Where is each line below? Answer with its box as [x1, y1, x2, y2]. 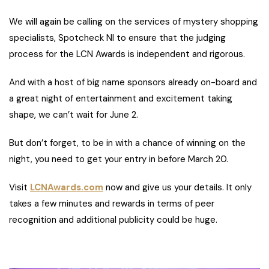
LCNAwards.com [30, 181, 103, 194]
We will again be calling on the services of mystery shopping [9, 16, 258, 28]
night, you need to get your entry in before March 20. [9, 153, 228, 166]
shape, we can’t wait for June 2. [9, 109, 138, 121]
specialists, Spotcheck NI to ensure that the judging [9, 32, 226, 44]
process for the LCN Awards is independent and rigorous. [9, 48, 245, 61]
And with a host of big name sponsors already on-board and [9, 76, 257, 89]
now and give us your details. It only [103, 181, 252, 194]
